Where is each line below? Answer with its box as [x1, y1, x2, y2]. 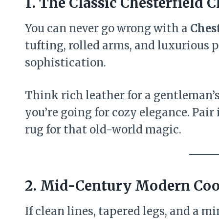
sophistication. [25, 55, 106, 69]
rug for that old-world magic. [25, 122, 181, 136]
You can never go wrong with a [25, 21, 190, 35]
